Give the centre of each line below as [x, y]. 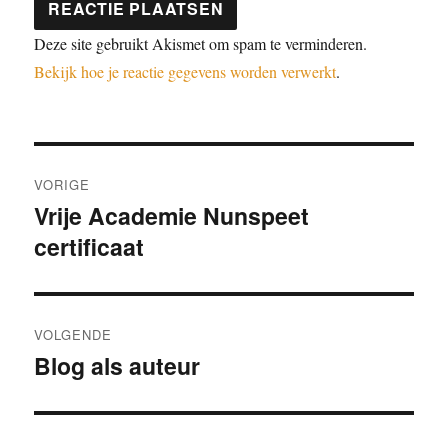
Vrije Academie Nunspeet [172, 215]
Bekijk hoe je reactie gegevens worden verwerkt [185, 71]
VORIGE [62, 184]
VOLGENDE [73, 334]
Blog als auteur [117, 365]
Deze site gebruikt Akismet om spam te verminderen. [201, 43]
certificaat [89, 246]
